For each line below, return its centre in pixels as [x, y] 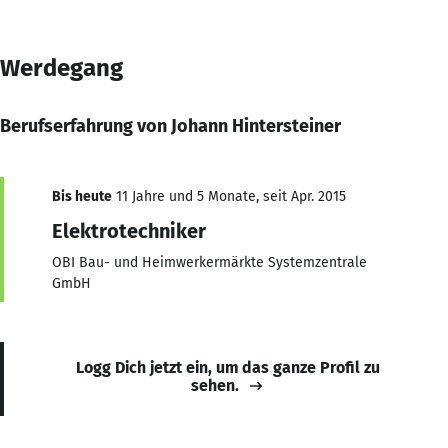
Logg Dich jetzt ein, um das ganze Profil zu [228, 367]
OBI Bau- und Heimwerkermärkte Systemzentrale [209, 262]
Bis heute [82, 196]
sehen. [215, 385]
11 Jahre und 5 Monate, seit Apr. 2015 [229, 196]
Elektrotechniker [129, 230]
